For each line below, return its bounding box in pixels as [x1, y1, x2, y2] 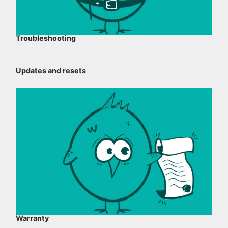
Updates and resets [16, 66, 87, 75]
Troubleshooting [16, 33, 76, 42]
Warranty [16, 214, 49, 223]
